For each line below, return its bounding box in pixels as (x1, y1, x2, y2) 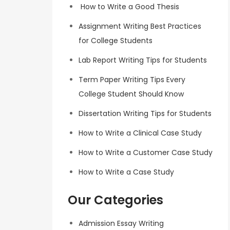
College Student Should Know (79, 89, 184, 100)
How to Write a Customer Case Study (79, 147, 213, 158)
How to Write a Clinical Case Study (79, 128, 202, 139)
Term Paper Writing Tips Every (79, 74, 185, 85)
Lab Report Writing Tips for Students (79, 55, 207, 66)
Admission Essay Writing (79, 218, 164, 229)
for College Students (79, 35, 152, 46)
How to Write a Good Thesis (79, 2, 179, 12)
